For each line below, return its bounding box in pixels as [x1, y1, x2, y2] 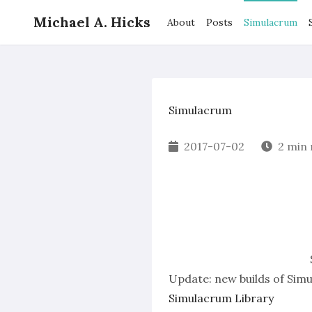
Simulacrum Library [169, 291, 274, 305]
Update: [169, 272, 214, 286]
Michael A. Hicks [33, 13, 150, 31]
